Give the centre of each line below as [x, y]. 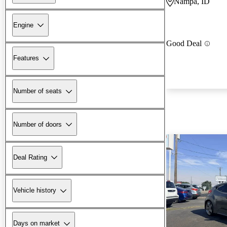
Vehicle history [35, 191]
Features [26, 58]
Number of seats [37, 91]
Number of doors [37, 124]
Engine [23, 25]
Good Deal [184, 44]
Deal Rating [30, 157]
